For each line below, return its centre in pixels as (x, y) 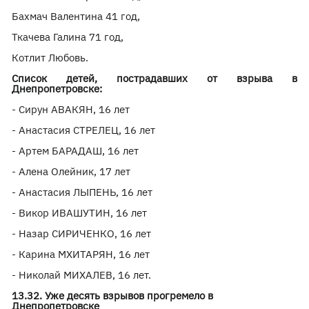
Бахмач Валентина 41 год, (76, 16)
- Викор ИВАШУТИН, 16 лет (80, 213)
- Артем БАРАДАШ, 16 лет (76, 151)
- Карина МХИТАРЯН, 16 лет (81, 254)
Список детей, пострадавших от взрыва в (154, 78)
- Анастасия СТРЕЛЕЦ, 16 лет (84, 130)
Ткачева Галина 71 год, (68, 37)
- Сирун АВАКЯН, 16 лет (71, 109)
